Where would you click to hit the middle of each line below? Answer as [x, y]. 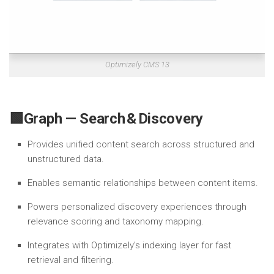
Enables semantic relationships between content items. [143, 183]
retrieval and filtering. [71, 260]
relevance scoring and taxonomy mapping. [116, 221]
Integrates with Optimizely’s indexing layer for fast [129, 245]
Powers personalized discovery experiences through [137, 207]
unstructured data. [66, 159]
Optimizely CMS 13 [137, 65]
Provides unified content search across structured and [141, 144]
